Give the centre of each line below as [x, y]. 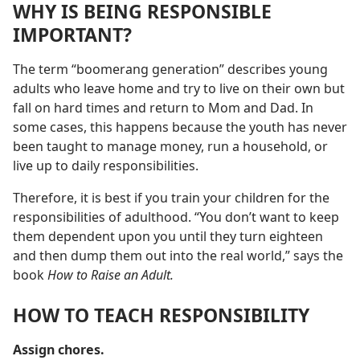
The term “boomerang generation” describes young [170, 70]
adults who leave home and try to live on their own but [179, 89]
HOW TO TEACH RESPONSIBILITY [161, 315]
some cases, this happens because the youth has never [180, 127]
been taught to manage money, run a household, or [170, 147]
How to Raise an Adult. [110, 275]
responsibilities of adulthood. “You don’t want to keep [176, 217]
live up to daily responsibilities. [106, 166]
